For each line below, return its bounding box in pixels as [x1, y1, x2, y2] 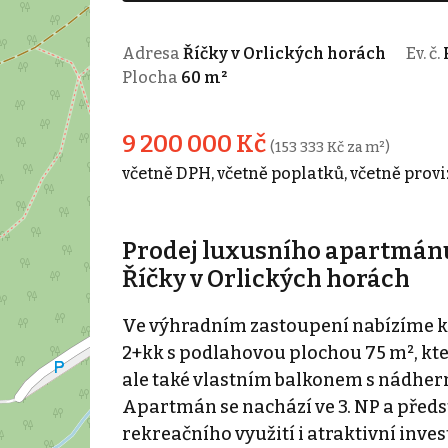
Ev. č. [405, 43, 443, 63]
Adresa [121, 43, 183, 63]
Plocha [121, 67, 181, 87]
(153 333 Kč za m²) [269, 138, 390, 156]
